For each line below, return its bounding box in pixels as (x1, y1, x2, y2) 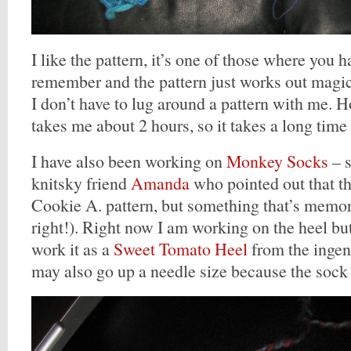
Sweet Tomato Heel (114, 237, 248, 260)
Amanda (131, 172, 190, 194)
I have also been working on (31, 150, 226, 172)
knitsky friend (31, 172, 131, 194)
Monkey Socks (226, 150, 328, 172)
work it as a (31, 237, 114, 260)
